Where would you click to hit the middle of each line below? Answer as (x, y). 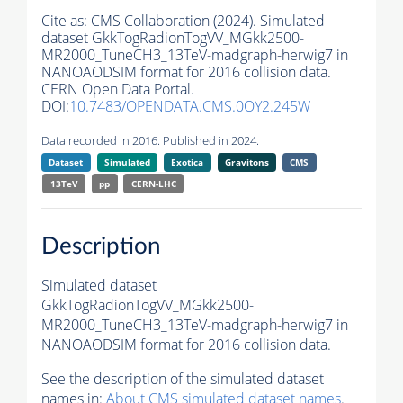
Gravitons (246, 162)
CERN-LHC (153, 184)
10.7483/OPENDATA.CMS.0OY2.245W (190, 107)
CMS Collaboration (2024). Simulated (208, 21)
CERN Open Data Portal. (118, 90)
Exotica (188, 162)
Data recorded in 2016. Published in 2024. (150, 141)
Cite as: (66, 21)
